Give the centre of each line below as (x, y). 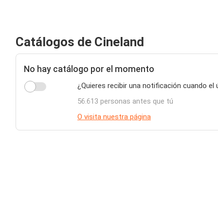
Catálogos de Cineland (80, 42)
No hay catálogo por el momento (89, 69)
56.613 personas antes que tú (125, 101)
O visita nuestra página (114, 117)
